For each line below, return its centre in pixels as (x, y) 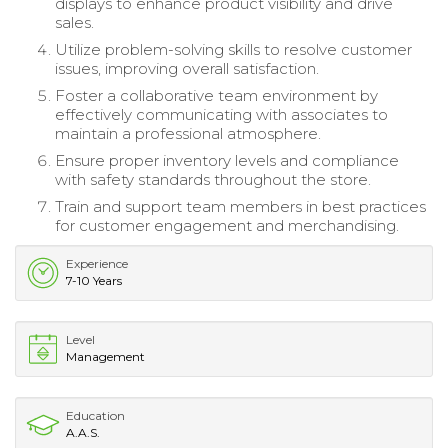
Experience (97, 263)
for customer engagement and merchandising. (227, 225)
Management (105, 356)
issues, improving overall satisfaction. (187, 68)
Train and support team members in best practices (240, 206)
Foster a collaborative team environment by (216, 95)
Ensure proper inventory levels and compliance (227, 160)
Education (95, 415)
